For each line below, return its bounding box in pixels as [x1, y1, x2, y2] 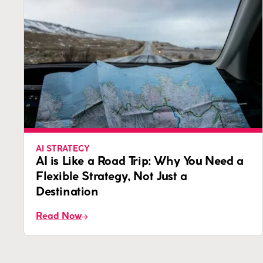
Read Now [36, 212, 82, 221]
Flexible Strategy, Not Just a [36, 171, 187, 183]
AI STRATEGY [36, 146, 89, 154]
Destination [36, 187, 99, 198]
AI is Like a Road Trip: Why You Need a [36, 156, 244, 168]
